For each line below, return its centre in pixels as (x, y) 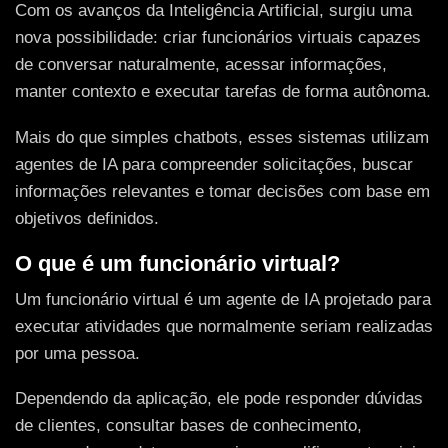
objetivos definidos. (87, 218)
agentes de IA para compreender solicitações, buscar (214, 164)
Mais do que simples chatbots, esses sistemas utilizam (222, 137)
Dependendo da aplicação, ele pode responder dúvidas (219, 399)
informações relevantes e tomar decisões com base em (222, 191)
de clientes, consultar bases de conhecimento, (188, 426)
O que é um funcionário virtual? (177, 263)
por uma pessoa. (77, 353)
